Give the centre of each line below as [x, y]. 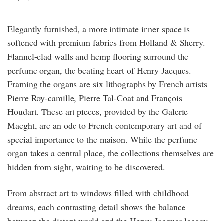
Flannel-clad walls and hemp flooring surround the [98, 56]
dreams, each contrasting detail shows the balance [96, 207]
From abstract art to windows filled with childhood [98, 193]
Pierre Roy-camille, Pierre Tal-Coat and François [95, 98]
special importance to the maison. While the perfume [102, 139]
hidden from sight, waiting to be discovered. [86, 167]
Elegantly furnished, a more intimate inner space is [99, 29]
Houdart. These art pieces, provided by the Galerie [98, 112]
